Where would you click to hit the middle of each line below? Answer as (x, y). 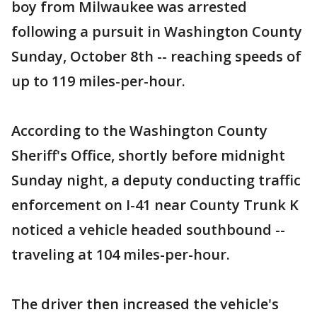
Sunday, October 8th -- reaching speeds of (156, 56)
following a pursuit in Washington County (157, 31)
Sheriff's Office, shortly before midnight (148, 155)
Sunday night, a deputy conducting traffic (156, 180)
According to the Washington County (139, 131)
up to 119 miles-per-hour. (98, 81)
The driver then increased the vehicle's (145, 304)
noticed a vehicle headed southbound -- (148, 230)
